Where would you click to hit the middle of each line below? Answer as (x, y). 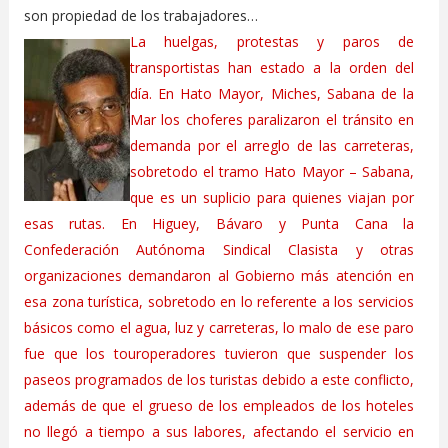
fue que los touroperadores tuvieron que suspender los (219, 353)
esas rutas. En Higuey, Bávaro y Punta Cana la (219, 223)
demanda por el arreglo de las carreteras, (272, 145)
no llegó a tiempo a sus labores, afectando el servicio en (219, 431)
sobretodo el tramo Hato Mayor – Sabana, (272, 171)
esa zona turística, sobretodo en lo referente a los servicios (219, 301)
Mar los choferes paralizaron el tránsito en (272, 119)
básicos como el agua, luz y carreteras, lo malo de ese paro (219, 327)
